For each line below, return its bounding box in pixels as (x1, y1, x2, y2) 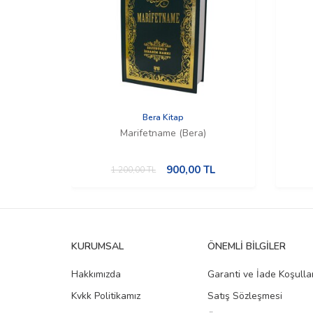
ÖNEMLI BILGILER (208, 239, 286, 253)
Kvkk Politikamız (71, 289, 140, 303)
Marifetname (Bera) (119, 126, 206, 140)
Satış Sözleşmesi (208, 289, 282, 303)
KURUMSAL (71, 239, 124, 253)
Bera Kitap (142, 111, 184, 123)
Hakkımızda (71, 267, 121, 281)
